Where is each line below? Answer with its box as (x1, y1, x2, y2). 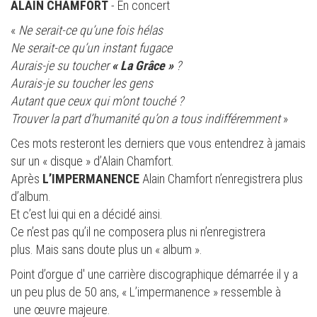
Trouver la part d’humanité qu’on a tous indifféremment (11, 110, 283, 126)
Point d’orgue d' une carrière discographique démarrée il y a (11, 266, 298, 282)
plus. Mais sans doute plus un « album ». (11, 241, 202, 257)
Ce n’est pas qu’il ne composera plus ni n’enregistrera (11, 224, 265, 239)
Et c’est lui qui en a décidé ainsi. (11, 206, 166, 221)
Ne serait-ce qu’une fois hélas (18, 22, 163, 38)
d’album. (11, 188, 54, 204)
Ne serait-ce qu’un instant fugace (11, 40, 175, 55)
